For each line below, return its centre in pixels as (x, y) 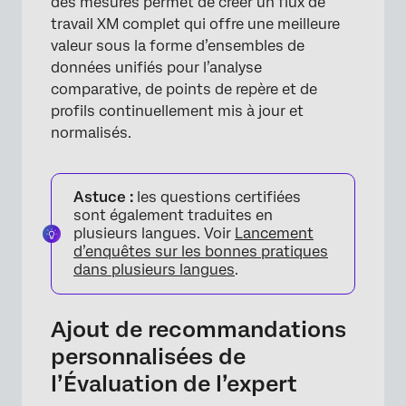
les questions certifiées (217, 197)
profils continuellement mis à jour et (177, 111)
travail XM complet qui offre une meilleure (195, 24)
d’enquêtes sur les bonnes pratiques (201, 251)
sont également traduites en (173, 215)
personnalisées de (148, 356)
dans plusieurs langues (154, 269)
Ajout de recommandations (198, 329)
